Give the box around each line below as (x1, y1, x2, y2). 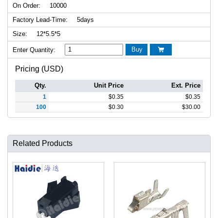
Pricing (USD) (15, 64, 63, 73)
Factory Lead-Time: (13, 16, 68, 23)
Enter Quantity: (13, 46, 55, 54)
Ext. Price (171, 81, 200, 89)
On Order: (13, 1, 40, 9)
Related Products (13, 139, 73, 147)
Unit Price (94, 81, 124, 89)
